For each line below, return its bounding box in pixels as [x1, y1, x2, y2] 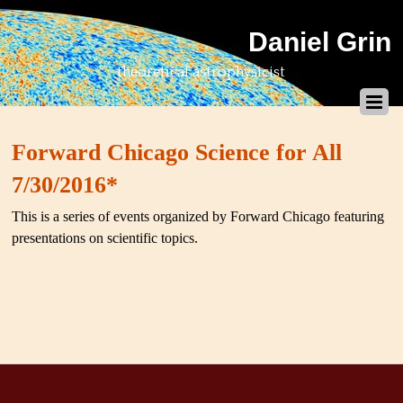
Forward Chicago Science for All [12, 139, 343, 166]
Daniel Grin [247, 27, 391, 57]
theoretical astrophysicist [117, 64, 286, 80]
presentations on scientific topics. [12, 230, 199, 246]
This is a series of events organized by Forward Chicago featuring [12, 209, 385, 225]
